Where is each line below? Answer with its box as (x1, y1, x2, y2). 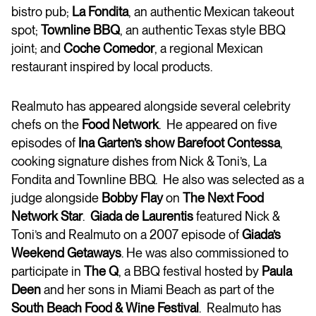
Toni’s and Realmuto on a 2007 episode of (11, 227, 242, 242)
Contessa (227, 135, 280, 150)
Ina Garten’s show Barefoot (78, 135, 224, 150)
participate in (11, 264, 84, 279)
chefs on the (11, 117, 82, 132)
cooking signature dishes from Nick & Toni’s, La (11, 154, 267, 169)
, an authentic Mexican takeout (128, 4, 294, 19)
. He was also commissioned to (121, 245, 288, 260)
